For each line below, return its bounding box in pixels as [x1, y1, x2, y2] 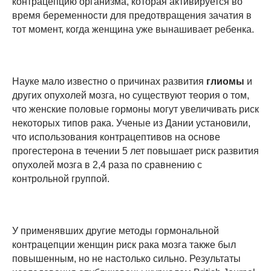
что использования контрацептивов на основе [12, 132, 220, 143]
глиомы [206, 76, 244, 87]
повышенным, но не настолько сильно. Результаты [12, 253, 241, 264]
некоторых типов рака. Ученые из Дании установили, [12, 118, 250, 129]
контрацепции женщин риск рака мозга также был [12, 240, 236, 250]
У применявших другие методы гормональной [12, 226, 219, 237]
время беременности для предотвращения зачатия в [12, 10, 252, 21]
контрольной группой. [12, 174, 109, 184]
